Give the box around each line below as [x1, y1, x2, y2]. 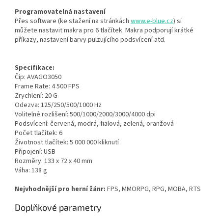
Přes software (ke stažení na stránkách [15, 16, 131, 27]
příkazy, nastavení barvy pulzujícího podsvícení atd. [15, 35, 165, 45]
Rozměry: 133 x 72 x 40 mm [15, 156, 92, 166]
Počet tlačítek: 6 [15, 128, 62, 138]
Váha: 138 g [15, 165, 47, 176]
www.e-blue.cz [131, 16, 173, 27]
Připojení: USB [15, 147, 55, 157]
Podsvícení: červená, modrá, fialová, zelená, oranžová [15, 119, 174, 129]
